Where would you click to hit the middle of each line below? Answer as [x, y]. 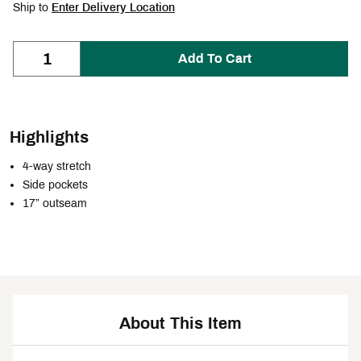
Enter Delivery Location [113, 8]
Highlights [49, 137]
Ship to [32, 8]
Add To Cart [214, 59]
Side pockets [55, 185]
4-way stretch [57, 167]
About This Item [180, 324]
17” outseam [55, 204]
